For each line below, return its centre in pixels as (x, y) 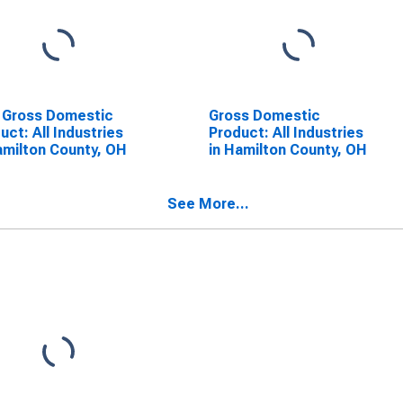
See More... (208, 204)
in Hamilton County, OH (287, 150)
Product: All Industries (286, 133)
